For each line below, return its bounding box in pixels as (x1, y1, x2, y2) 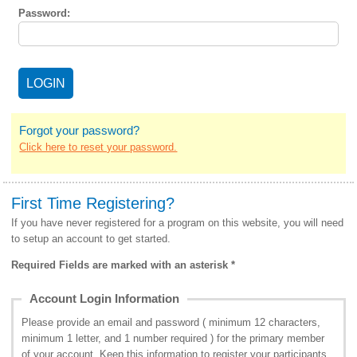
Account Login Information (29, 292, 180, 306)
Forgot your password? (19, 123, 140, 137)
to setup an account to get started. (11, 232, 171, 245)
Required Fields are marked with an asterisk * (11, 258, 236, 271)
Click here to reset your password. (19, 140, 178, 153)
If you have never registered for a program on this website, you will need (11, 216, 344, 229)
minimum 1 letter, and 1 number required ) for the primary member (22, 332, 325, 345)
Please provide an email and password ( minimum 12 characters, (22, 316, 321, 329)
